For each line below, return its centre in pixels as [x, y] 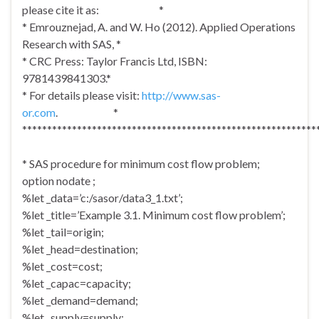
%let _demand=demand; [80, 300]
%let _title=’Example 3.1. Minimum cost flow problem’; [154, 215]
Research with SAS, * [72, 44]
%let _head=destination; [80, 249]
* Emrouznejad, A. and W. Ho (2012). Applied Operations [159, 27]
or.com [39, 113]
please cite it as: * [93, 10]
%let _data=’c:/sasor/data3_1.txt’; [103, 198]
